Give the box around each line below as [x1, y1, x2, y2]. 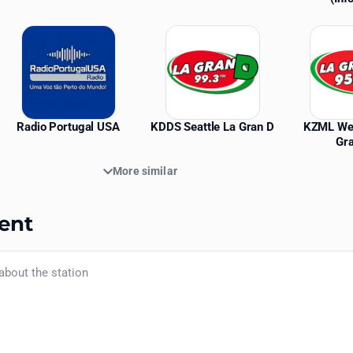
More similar [113, 165, 177, 178]
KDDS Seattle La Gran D [150, 120, 274, 135]
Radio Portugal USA [17, 120, 120, 135]
